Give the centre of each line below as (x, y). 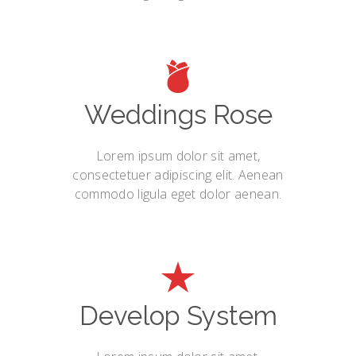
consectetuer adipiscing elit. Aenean (178, 175)
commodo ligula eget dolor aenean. (178, 194)
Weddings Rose (178, 115)
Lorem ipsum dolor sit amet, (178, 156)
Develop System (178, 316)
